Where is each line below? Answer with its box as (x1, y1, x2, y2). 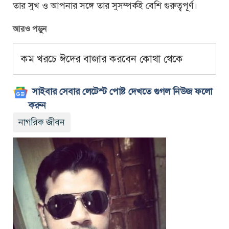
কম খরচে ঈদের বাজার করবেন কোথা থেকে (21, 52, 183, 65)
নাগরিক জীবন (18, 116, 65, 128)
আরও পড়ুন (13, 24, 47, 35)
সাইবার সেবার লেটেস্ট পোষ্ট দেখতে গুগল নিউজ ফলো (32, 85, 212, 98)
